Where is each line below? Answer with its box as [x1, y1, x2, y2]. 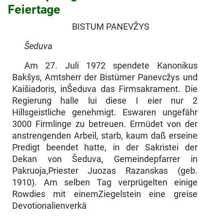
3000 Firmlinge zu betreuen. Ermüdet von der [12, 119, 198, 129]
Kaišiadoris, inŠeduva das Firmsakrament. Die [12, 84, 198, 94]
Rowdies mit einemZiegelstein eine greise [12, 189, 198, 199]
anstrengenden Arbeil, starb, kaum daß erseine [12, 130, 198, 141]
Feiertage [8, 2, 60, 17]
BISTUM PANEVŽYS [72, 21, 150, 32]
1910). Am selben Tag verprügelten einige [12, 177, 198, 187]
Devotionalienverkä [12, 200, 87, 211]
